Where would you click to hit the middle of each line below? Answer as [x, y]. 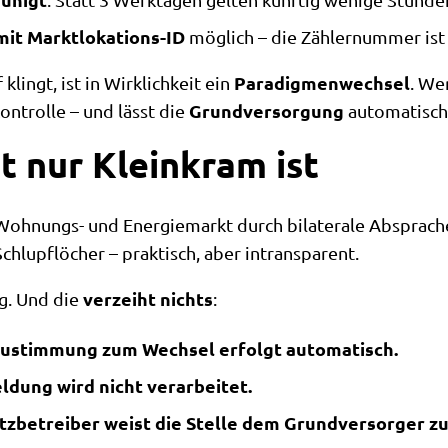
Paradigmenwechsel [322, 82]
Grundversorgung [266, 110]
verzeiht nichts [148, 298]
